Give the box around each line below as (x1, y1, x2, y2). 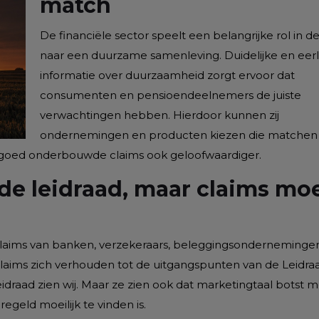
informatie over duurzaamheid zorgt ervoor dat (40, 68, 295, 82)
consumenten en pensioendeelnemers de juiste (40, 88, 301, 102)
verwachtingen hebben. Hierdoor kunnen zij (40, 108, 279, 122)
